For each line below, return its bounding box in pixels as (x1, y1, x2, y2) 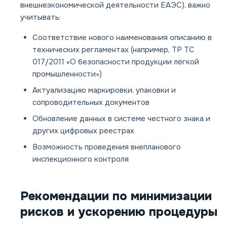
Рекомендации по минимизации (20, 188, 212, 204)
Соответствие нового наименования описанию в (32, 32, 212, 43)
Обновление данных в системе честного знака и (32, 113, 210, 124)
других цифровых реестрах (32, 126, 134, 136)
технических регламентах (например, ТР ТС (32, 45, 195, 55)
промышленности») (32, 69, 102, 80)
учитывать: (20, 12, 61, 23)
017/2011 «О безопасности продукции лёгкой (32, 57, 199, 67)
